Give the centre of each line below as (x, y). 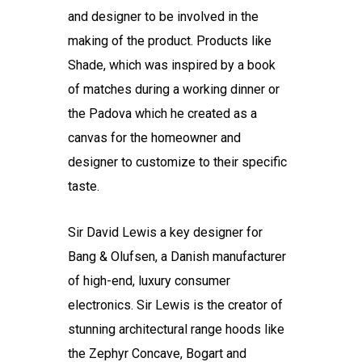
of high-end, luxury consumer (149, 281)
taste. (84, 186)
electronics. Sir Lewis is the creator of (176, 305)
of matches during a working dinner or (174, 89)
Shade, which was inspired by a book (172, 65)
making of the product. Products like (170, 41)
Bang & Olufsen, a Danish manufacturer (177, 257)
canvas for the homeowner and (155, 138)
